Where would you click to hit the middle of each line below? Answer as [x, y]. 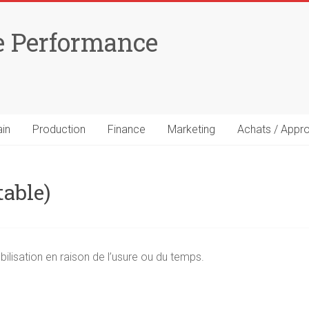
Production [59, 129]
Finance [127, 129]
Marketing [191, 129]
